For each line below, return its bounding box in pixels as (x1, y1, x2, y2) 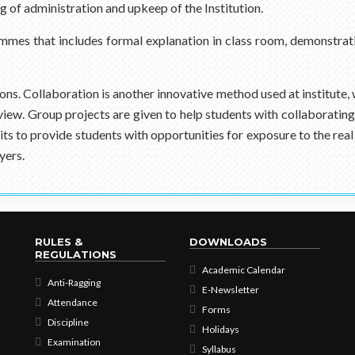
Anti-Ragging (48, 277, 101, 288)
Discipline (48, 316, 89, 328)
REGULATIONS (35, 248, 116, 261)
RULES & (35, 235, 82, 248)
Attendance (48, 296, 97, 308)
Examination (48, 336, 101, 348)
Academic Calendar (202, 264, 285, 276)
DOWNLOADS (189, 235, 267, 248)
